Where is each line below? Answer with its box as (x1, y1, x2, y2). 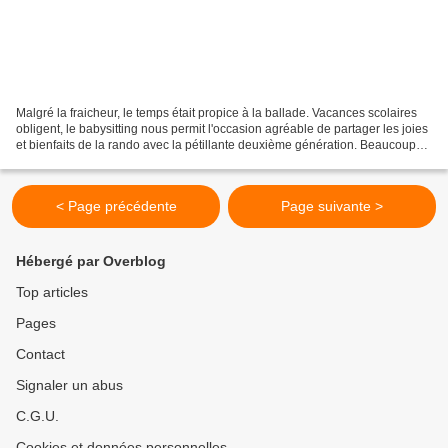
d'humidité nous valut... (16, 153, 140, 168)
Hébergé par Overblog (16, 253, 166, 269)
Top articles (16, 284, 88, 300)
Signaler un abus (16, 377, 123, 393)
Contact (16, 346, 65, 362)
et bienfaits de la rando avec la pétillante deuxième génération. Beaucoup (16, 137, 416, 152)
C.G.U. (16, 408, 59, 424)
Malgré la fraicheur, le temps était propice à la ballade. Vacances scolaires (16, 105, 417, 120)
